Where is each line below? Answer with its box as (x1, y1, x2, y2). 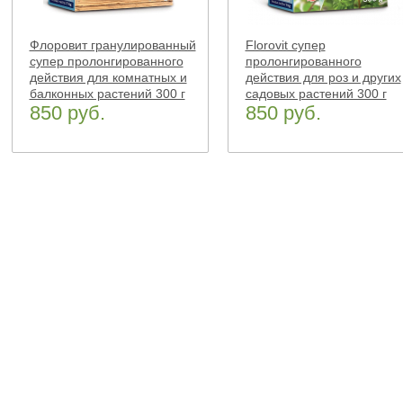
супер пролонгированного (29, 54, 184, 68)
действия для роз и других (245, 70, 401, 85)
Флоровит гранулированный (29, 38, 196, 52)
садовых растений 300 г (245, 86, 387, 101)
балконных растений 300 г (29, 86, 185, 101)
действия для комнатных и (29, 70, 187, 85)
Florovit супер (245, 38, 326, 52)
